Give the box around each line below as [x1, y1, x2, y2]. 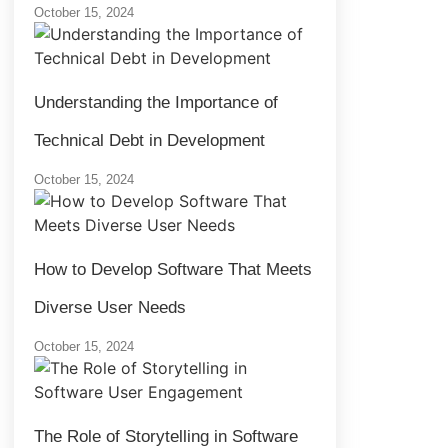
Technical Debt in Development [34, 130, 265, 150]
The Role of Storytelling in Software [34, 426, 298, 446]
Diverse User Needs [34, 297, 186, 317]
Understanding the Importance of [34, 92, 278, 112]
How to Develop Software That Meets [34, 259, 312, 279]
